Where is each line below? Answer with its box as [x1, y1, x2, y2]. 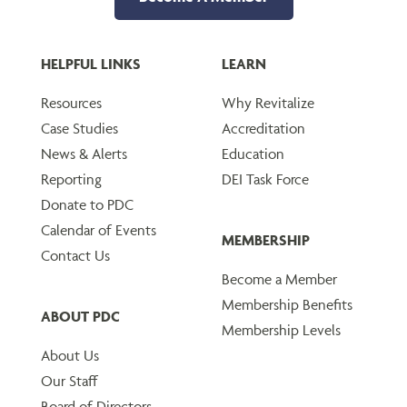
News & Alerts [41, 144, 127, 164]
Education [222, 144, 284, 164]
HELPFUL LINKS [41, 55, 141, 74]
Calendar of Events [41, 221, 156, 240]
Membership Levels [222, 321, 341, 340]
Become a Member [222, 270, 337, 289]
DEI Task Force [222, 170, 309, 189]
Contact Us [41, 246, 110, 265]
